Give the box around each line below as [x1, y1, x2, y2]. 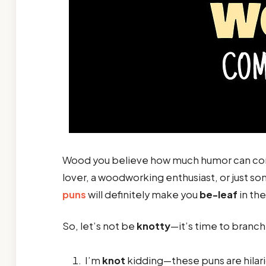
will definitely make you [85, 188, 199, 201]
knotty [136, 219, 170, 232]
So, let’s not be [62, 219, 137, 232]
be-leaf [199, 188, 237, 201]
